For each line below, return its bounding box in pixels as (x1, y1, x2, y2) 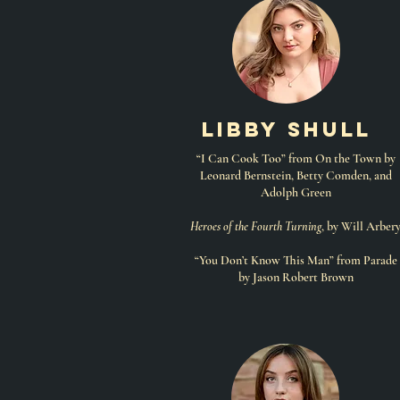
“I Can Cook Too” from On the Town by (196, 151, 396, 166)
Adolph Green (260, 185, 331, 200)
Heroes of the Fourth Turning (190, 219, 321, 234)
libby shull (202, 117, 371, 142)
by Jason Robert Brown (237, 270, 354, 285)
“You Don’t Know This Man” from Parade (194, 253, 397, 268)
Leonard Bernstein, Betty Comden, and (199, 168, 392, 183)
